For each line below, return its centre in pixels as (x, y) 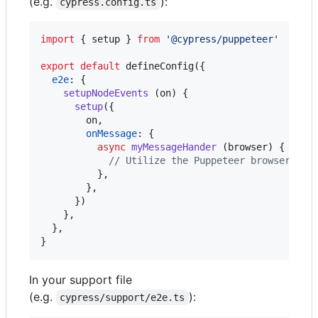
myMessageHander (174, 147)
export (57, 66)
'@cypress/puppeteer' (222, 39)
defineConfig (160, 66)
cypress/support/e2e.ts (122, 298)
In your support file (81, 280)
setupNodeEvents (106, 93)
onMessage (111, 134)
